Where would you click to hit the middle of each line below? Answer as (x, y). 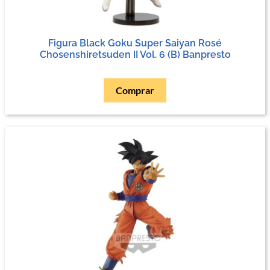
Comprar (135, 90)
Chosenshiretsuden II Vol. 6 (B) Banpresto (135, 54)
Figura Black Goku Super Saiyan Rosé (135, 43)
